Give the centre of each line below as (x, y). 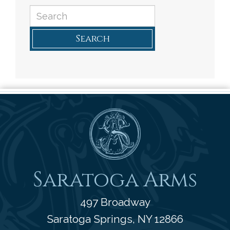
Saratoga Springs (90, 219)
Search (92, 39)
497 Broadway (115, 202)
